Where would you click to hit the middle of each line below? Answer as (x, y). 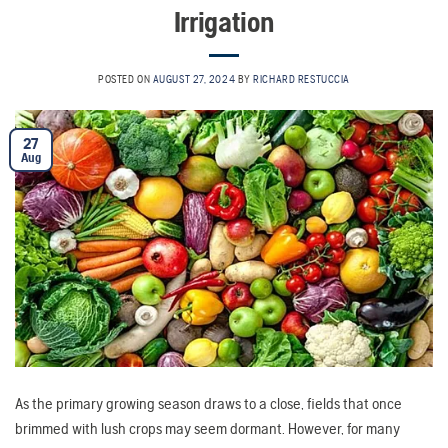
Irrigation (224, 22)
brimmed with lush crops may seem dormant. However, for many (207, 428)
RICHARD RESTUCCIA (301, 79)
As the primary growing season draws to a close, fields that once (208, 403)
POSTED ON (125, 79)
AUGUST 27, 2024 (194, 79)
